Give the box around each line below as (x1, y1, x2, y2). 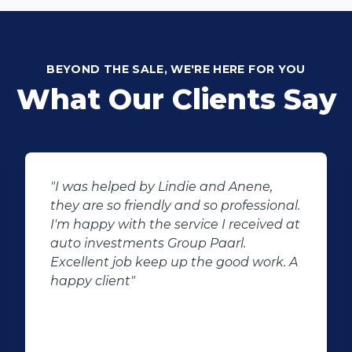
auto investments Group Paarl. (50, 236, 246, 251)
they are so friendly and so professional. (50, 198, 300, 213)
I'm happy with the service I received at (50, 217, 300, 232)
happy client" (50, 273, 135, 288)
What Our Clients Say (16, 82, 336, 116)
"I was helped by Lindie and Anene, (50, 179, 273, 194)
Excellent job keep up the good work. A (50, 255, 298, 269)
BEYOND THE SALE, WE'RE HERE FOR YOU (46, 62, 306, 76)
